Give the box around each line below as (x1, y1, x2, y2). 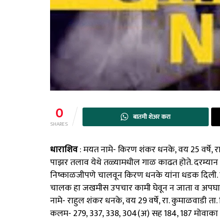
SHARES (50, 119, 68, 129)
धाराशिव (50, 142, 78, 157)
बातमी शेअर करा (133, 111, 171, 122)
